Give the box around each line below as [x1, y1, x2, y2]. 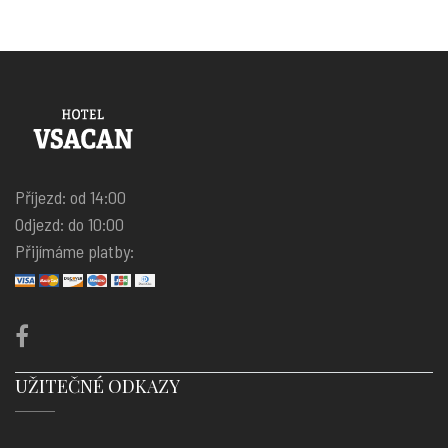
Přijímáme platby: [15, 240, 134, 262]
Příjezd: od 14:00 [15, 186, 126, 208]
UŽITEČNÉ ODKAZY [15, 374, 180, 398]
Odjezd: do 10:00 [15, 213, 124, 235]
